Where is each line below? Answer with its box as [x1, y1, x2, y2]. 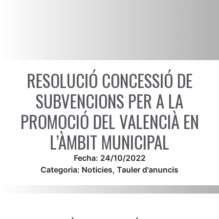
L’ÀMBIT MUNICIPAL [50, 129, 169, 155]
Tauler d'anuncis [117, 165, 178, 175]
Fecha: [73, 153, 100, 163]
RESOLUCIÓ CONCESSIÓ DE [26, 67, 193, 93]
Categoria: [41, 165, 82, 175]
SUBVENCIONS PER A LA [36, 88, 183, 114]
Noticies [82, 165, 112, 175]
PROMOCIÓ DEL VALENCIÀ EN [20, 109, 199, 134]
